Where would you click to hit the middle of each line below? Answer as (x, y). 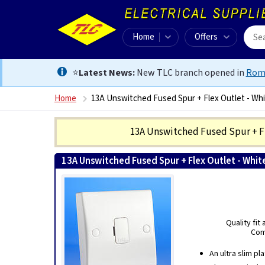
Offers (206, 37)
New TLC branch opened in (190, 73)
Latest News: (106, 73)
